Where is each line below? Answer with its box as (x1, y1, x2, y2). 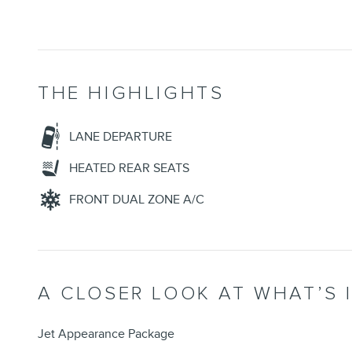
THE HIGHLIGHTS (38, 82, 225, 105)
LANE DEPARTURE (69, 129, 172, 145)
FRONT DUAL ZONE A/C (69, 192, 204, 208)
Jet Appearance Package (38, 326, 174, 343)
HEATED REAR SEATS (69, 160, 189, 177)
